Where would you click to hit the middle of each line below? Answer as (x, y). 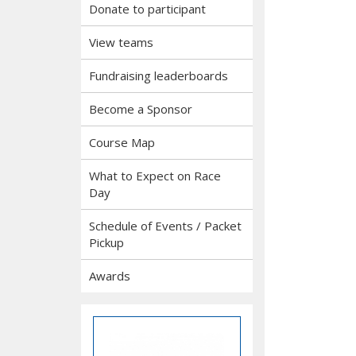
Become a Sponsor (141, 109)
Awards (110, 276)
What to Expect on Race (155, 176)
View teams (121, 42)
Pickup (106, 242)
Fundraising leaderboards (159, 75)
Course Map (122, 142)
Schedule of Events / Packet (165, 226)
